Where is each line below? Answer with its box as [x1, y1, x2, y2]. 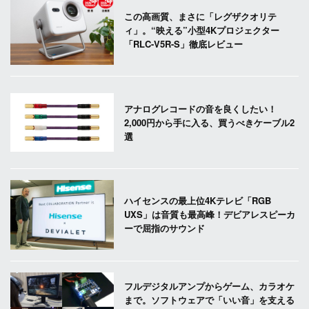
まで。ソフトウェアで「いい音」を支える [124, 293, 295, 307]
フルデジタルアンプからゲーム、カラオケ [124, 279, 295, 293]
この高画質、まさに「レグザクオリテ [124, 9, 277, 23]
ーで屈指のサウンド [124, 221, 206, 235]
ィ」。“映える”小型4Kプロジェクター [124, 23, 280, 37]
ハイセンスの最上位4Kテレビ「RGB [124, 194, 272, 208]
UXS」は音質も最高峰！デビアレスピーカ [124, 208, 296, 221]
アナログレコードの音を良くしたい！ [124, 101, 277, 115]
